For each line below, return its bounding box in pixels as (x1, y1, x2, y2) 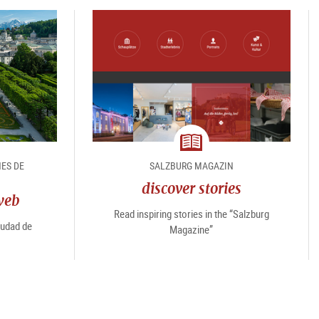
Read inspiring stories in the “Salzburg (113, 206, 269, 221)
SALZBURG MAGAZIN (149, 159, 234, 173)
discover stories (141, 179, 241, 199)
